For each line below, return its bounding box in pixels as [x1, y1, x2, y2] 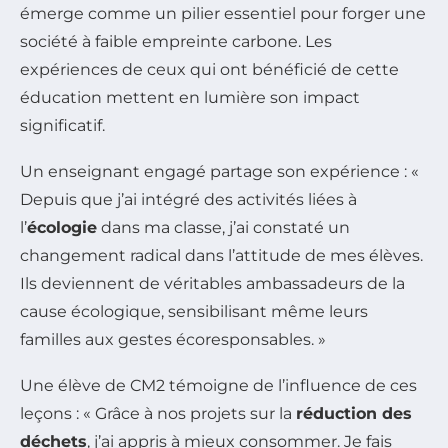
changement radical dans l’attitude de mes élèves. [20, 245, 423, 265]
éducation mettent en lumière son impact [20, 87, 360, 107]
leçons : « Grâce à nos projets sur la [20, 403, 296, 423]
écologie [27, 217, 97, 237]
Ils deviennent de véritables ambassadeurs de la [20, 273, 405, 293]
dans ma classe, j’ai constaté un [97, 217, 350, 237]
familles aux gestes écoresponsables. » [20, 329, 326, 349]
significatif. [20, 115, 105, 135]
